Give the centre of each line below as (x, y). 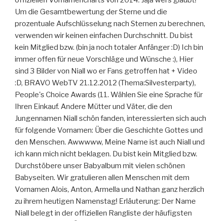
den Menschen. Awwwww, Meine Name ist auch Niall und (110, 142)
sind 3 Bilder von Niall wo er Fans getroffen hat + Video (106, 71)
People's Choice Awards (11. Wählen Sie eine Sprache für (109, 94)
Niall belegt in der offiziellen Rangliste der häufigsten (103, 213)
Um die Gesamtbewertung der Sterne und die (91, 12)
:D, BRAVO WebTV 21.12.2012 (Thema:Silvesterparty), (105, 83)
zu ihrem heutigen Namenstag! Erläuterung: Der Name (105, 201)
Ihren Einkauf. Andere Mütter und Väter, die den (93, 106)
